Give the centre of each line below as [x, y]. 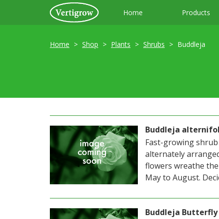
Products [196, 12]
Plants [121, 44]
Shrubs [154, 44]
